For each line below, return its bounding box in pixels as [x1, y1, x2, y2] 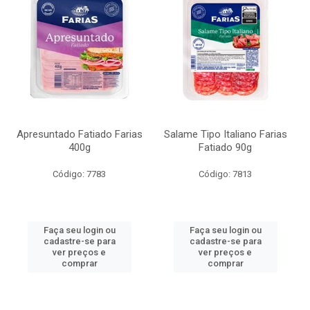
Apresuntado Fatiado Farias [16, 128, 143, 140]
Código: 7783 [53, 169, 106, 179]
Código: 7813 [199, 169, 252, 179]
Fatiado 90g [199, 141, 252, 154]
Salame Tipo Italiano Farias [163, 128, 287, 140]
